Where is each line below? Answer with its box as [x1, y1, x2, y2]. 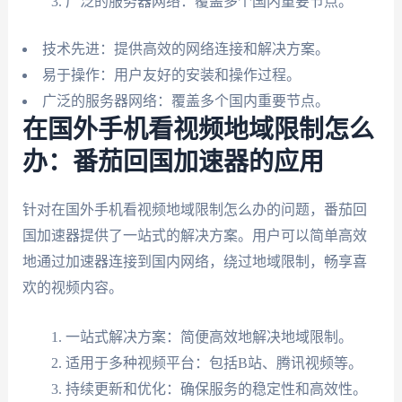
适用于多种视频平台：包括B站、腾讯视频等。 [65, 354, 363, 371]
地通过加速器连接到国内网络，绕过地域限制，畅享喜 [22, 254, 367, 270]
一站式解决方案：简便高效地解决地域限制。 [65, 328, 353, 345]
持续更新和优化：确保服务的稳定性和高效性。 [65, 380, 367, 397]
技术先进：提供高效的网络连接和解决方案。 [41, 41, 329, 57]
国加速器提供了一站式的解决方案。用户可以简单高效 [22, 228, 367, 244]
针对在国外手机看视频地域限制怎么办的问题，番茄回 [22, 202, 367, 218]
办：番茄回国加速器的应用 [22, 150, 324, 176]
